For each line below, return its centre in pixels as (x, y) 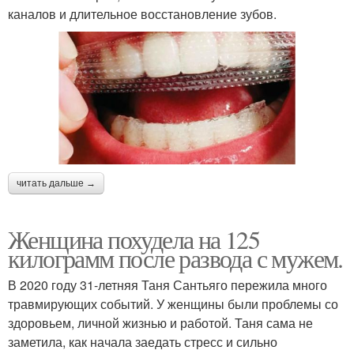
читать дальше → (56, 184)
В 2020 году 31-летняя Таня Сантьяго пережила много (168, 285)
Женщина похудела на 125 (134, 239)
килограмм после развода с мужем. (175, 258)
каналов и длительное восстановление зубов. (142, 14)
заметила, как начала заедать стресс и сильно (143, 342)
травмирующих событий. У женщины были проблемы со (173, 304)
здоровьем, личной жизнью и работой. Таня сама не (160, 323)
